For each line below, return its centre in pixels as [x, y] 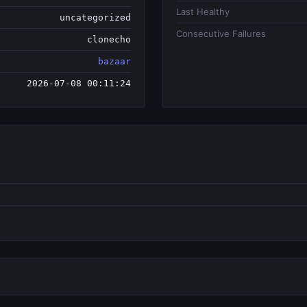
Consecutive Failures [221, 34]
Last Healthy [203, 12]
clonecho [109, 39]
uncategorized [95, 17]
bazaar [114, 61]
